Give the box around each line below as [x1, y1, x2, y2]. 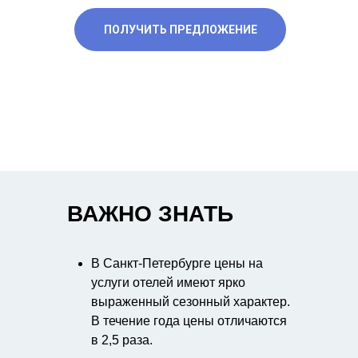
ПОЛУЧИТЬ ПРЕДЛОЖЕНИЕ [103, 22, 257, 36]
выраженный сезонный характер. [91, 295, 290, 308]
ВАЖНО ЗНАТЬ [67, 201, 233, 226]
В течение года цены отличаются [91, 314, 287, 328]
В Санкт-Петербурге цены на [91, 257, 263, 270]
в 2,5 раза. [91, 333, 153, 347]
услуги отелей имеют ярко [91, 276, 245, 289]
